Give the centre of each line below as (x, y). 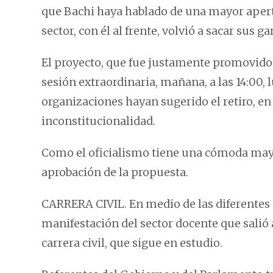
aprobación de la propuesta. (115, 172)
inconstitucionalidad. (98, 121)
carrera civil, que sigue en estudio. (132, 243)
